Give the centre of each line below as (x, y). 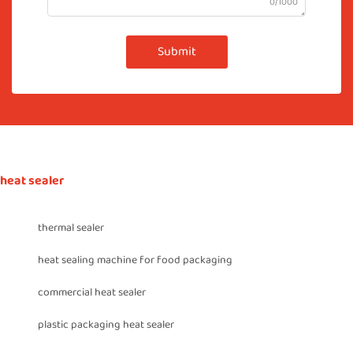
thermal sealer (71, 228)
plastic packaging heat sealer (106, 325)
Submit (176, 52)
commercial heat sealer (92, 293)
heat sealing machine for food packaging (135, 260)
